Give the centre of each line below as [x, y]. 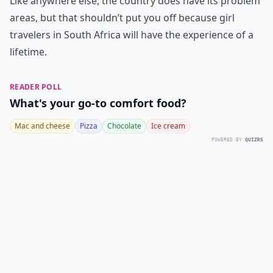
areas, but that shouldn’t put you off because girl [122, 18]
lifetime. [28, 52]
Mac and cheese [42, 126]
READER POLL [36, 87]
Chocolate [124, 126]
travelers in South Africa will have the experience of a [132, 35]
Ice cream [168, 126]
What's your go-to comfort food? [98, 103]
